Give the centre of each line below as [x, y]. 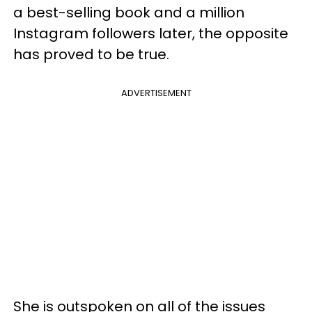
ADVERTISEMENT [156, 93]
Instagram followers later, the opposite [151, 33]
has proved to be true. [93, 54]
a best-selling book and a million [129, 12]
